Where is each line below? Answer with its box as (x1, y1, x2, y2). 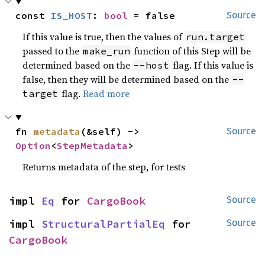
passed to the (22, 44, 82, 57)
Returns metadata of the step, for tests (22, 160, 186, 173)
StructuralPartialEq (41, 217, 165, 231)
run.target (186, 31, 245, 43)
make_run (83, 45, 131, 57)
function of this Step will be (131, 44, 251, 57)
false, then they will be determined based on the (22, 73, 232, 86)
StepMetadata (57, 140, 128, 151)
